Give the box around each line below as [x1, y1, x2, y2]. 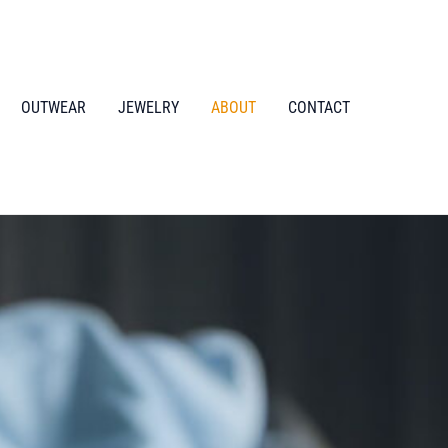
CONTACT [288, 97, 350, 117]
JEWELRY [118, 97, 179, 117]
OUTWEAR [21, 97, 86, 117]
